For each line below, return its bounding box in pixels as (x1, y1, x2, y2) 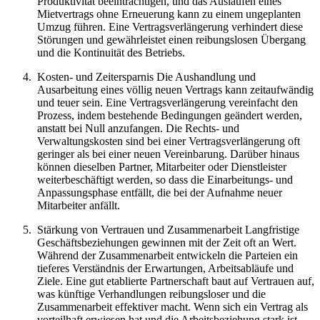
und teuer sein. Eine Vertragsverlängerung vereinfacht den (37, 96, 298, 109)
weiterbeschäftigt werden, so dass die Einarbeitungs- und (37, 174, 293, 186)
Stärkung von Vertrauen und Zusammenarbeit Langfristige (37, 224, 299, 236)
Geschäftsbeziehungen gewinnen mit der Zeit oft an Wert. (37, 236, 296, 249)
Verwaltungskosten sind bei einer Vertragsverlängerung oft (37, 135, 300, 148)
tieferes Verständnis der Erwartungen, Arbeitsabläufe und (37, 262, 294, 275)
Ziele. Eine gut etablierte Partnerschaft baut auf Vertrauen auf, (37, 275, 314, 288)
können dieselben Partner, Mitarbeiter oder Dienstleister (37, 161, 286, 174)
